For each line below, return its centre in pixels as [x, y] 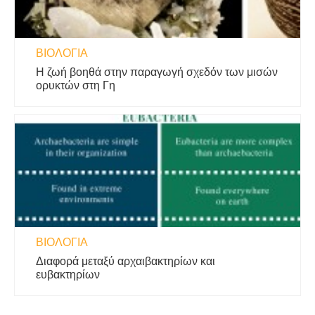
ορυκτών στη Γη [76, 85]
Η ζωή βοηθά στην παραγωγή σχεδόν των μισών [157, 72]
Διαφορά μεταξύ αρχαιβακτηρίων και [126, 261]
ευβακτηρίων [68, 274]
